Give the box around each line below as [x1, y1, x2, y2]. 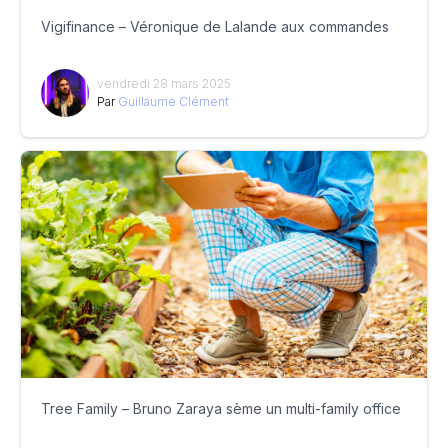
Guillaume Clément [118, 94, 229, 110]
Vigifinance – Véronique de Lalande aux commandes [41, 18, 389, 36]
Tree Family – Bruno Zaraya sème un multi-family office [41, 399, 401, 417]
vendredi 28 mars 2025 [97, 76, 231, 92]
